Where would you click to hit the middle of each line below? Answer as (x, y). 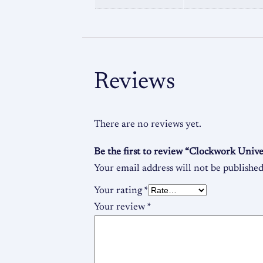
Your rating (119, 191)
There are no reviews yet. (148, 125)
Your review (120, 208)
